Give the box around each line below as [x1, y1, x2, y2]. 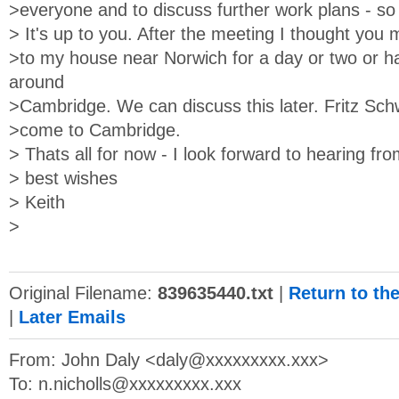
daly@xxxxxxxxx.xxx [156, 350, 318, 370]
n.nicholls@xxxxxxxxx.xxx [38, 374, 241, 394]
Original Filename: [9, 283, 158, 303]
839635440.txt [158, 283, 273, 303]
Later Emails [19, 307, 126, 327]
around [9, 72, 64, 92]
